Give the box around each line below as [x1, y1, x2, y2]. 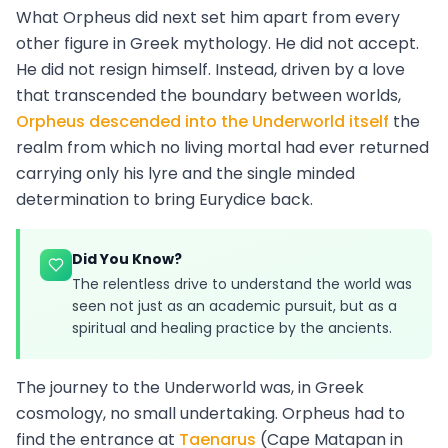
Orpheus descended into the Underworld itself [16, 110, 389, 134]
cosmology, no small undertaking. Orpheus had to [16, 402, 405, 426]
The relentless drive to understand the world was [72, 274, 412, 295]
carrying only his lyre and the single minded [16, 162, 355, 186]
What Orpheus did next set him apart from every [16, 6, 400, 30]
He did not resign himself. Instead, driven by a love [16, 58, 405, 82]
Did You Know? [72, 249, 182, 270]
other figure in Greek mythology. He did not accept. [16, 32, 419, 56]
